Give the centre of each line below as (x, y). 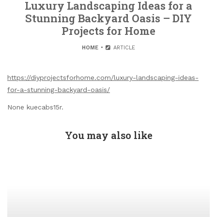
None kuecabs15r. (35, 107)
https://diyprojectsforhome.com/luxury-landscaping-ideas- (103, 77)
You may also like (108, 135)
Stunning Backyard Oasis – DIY (108, 18)
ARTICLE (123, 48)
